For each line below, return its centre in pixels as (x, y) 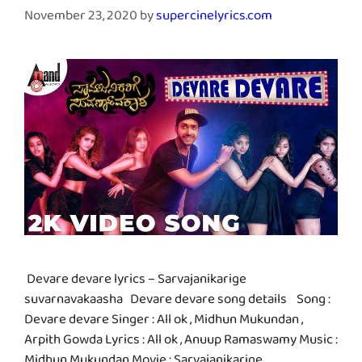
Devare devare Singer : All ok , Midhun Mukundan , (164, 322)
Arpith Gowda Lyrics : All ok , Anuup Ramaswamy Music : (181, 343)
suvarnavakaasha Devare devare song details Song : (177, 302)
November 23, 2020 (81, 19)
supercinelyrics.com (214, 19)
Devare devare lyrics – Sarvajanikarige (135, 282)
